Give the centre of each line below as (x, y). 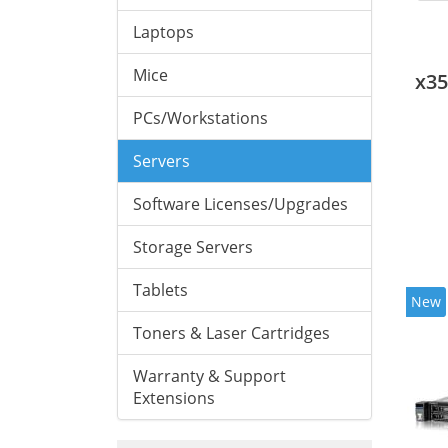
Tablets (160, 290)
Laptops (163, 32)
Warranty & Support (209, 376)
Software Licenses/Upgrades (240, 204)
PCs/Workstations (200, 118)
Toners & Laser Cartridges (231, 333)
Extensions (174, 398)
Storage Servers (193, 247)
